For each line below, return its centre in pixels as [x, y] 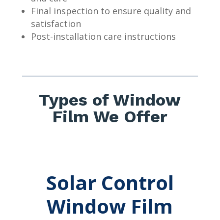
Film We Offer [110, 116]
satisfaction [56, 23]
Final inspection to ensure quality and [111, 11]
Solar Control [110, 182]
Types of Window [110, 99]
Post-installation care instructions [103, 36]
